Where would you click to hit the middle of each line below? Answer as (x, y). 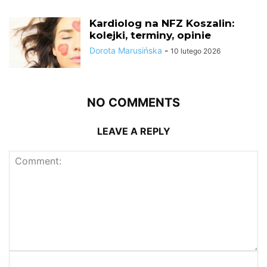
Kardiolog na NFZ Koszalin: (162, 23)
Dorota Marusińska (126, 50)
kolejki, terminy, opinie (150, 35)
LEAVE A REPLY (133, 131)
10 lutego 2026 (195, 51)
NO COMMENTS (133, 102)
